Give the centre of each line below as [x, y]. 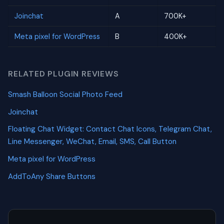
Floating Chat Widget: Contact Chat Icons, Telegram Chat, [110, 129]
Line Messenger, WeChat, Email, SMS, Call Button [92, 142]
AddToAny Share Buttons [52, 176]
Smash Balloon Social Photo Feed [65, 95]
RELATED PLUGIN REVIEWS [63, 73]
